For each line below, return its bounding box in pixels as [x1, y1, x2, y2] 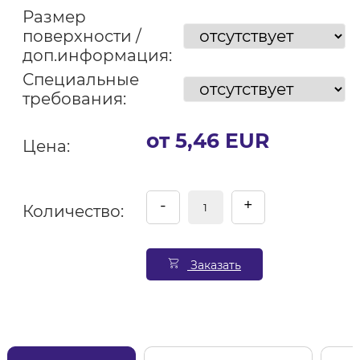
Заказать [186, 258, 241, 272]
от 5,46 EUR [145, 129, 269, 153]
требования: [22, 89, 126, 108]
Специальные [22, 70, 139, 89]
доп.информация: [22, 46, 172, 65]
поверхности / [22, 27, 141, 46]
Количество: [22, 202, 124, 221]
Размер [22, 7, 86, 27]
